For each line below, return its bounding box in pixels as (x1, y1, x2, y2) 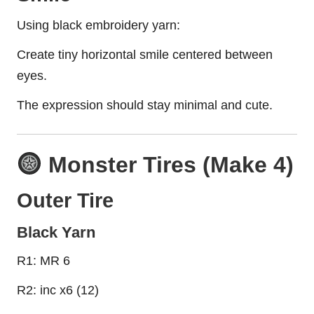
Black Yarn (17, 223, 95, 241)
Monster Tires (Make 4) (42, 151, 294, 177)
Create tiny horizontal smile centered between (17, 47, 273, 62)
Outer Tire (17, 189, 114, 212)
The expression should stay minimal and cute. (17, 97, 273, 112)
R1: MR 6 (17, 253, 70, 268)
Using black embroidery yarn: (17, 18, 180, 32)
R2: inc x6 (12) (17, 282, 99, 297)
